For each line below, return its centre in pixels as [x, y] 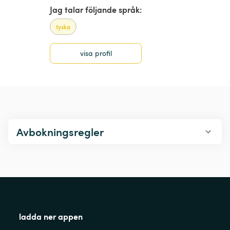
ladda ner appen [51, 216]
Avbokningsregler [60, 132]
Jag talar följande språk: [96, 9]
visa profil [96, 53]
